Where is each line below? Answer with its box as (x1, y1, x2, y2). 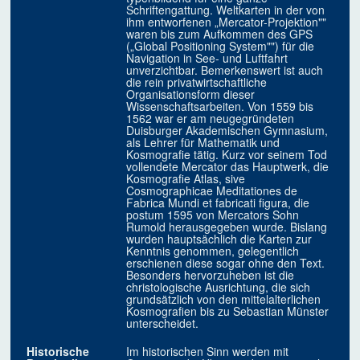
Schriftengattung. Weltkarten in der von (126, 2, 325, 18)
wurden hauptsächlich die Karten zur (126, 231, 313, 247)
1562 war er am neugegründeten (126, 110, 295, 127)
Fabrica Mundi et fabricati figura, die (126, 194, 310, 211)
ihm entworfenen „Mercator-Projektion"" (126, 14, 327, 31)
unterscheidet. (126, 315, 199, 332)
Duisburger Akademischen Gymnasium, (126, 122, 329, 139)
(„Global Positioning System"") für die (126, 38, 315, 55)
